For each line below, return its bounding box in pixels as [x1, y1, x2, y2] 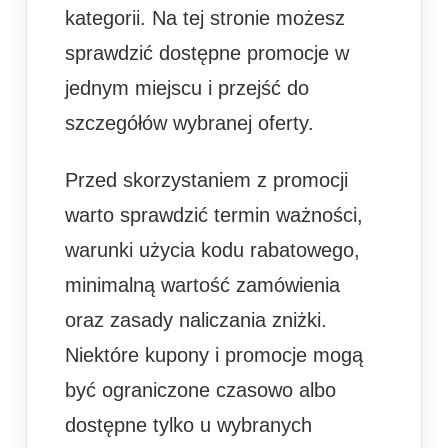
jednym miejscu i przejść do [65, 76, 309, 99]
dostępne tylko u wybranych [65, 413, 312, 436]
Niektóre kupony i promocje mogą [65, 343, 363, 366]
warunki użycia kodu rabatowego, [65, 238, 360, 261]
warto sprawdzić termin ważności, [65, 203, 363, 226]
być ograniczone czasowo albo [65, 378, 336, 401]
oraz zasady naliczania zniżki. [65, 308, 327, 331]
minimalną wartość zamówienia [65, 273, 340, 296]
